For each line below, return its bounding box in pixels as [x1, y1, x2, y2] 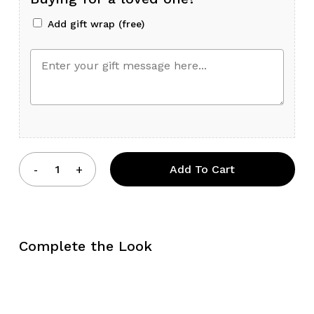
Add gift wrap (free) [43, 18, 144, 30]
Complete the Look [18, 238, 152, 255]
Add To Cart [170, 163, 235, 177]
